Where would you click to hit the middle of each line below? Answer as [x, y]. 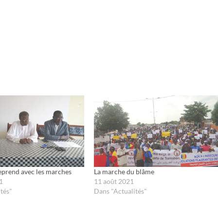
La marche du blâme [124, 171]
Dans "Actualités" [120, 191]
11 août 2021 [114, 181]
